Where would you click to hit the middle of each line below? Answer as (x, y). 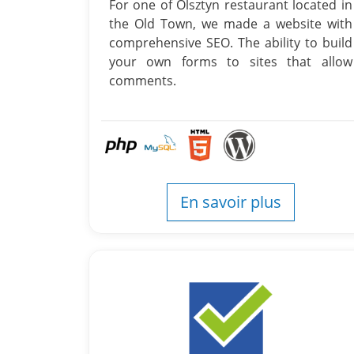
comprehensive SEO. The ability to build (231, 43)
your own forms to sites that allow (231, 62)
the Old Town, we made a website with (231, 24)
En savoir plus (230, 202)
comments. (143, 81)
